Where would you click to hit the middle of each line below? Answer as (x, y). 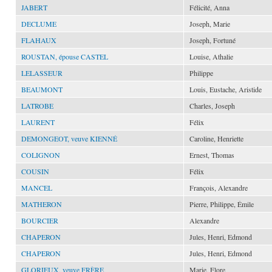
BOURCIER (40, 220)
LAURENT (38, 122)
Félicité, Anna (209, 7)
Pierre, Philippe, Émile (222, 204)
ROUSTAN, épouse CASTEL (65, 56)
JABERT (34, 7)
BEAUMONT (42, 89)
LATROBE (37, 106)
